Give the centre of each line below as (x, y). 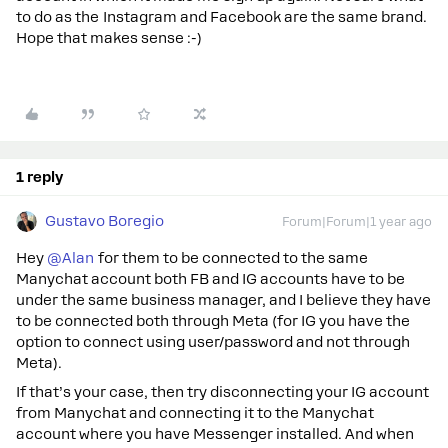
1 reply (39, 177)
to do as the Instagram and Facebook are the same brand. (221, 17)
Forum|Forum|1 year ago (357, 222)
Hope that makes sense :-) (109, 38)
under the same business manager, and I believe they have (223, 300)
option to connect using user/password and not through (213, 342)
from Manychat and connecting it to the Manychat (195, 413)
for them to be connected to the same (231, 258)
